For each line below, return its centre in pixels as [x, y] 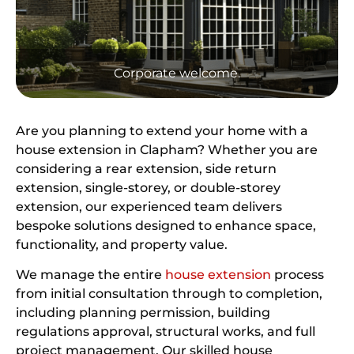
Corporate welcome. [177, 73]
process [298, 275]
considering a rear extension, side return [146, 169]
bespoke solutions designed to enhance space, [166, 226]
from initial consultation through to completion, [169, 294]
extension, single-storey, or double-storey [148, 188]
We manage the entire [90, 275]
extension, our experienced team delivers [149, 207]
